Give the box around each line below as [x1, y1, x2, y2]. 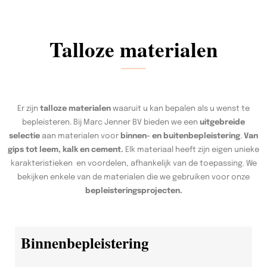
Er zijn [17, 104, 40, 113]
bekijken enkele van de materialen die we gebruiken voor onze [17, 173, 250, 181]
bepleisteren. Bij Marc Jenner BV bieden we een [22, 118, 200, 126]
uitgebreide [200, 118, 245, 126]
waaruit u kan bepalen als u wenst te [111, 104, 250, 113]
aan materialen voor [40, 132, 120, 140]
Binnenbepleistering [21, 231, 149, 254]
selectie [9, 132, 40, 140]
